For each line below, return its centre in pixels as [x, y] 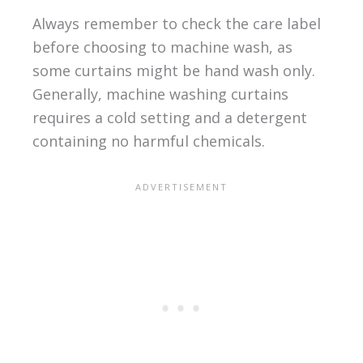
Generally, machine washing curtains [160, 94]
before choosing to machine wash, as [162, 47]
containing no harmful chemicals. [148, 141]
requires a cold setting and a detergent [169, 118]
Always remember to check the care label [176, 24]
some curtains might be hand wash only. [173, 71]
